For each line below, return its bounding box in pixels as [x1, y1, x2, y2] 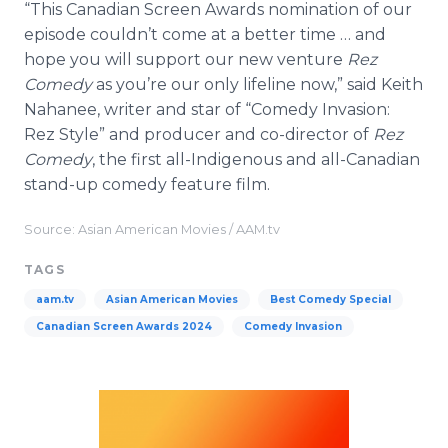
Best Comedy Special [270, 293, 391, 306]
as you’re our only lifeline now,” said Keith [96, 75, 423, 94]
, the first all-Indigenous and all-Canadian [92, 150, 420, 169]
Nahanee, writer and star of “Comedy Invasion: [24, 100, 390, 119]
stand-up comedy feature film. [24, 175, 270, 194]
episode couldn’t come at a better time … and [24, 25, 386, 44]
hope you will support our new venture [24, 50, 347, 69]
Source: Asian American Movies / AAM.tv [24, 222, 280, 237]
